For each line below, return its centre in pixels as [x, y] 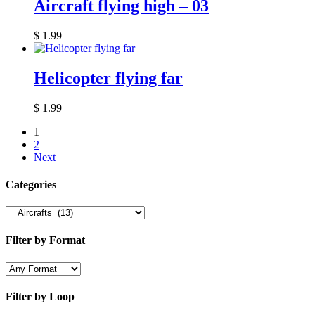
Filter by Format [45, 240]
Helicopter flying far [108, 78]
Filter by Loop [40, 296]
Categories [31, 184]
